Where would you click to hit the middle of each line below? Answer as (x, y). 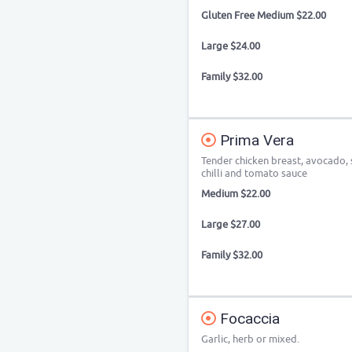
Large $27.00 (231, 224)
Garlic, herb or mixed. (250, 339)
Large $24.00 (231, 46)
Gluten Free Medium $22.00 (264, 15)
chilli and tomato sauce (254, 173)
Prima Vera (255, 140)
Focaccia (248, 319)
